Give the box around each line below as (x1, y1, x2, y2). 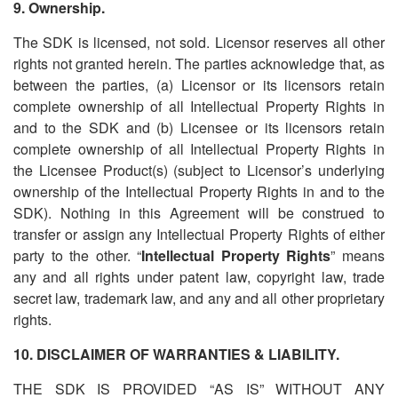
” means (330, 245, 386, 266)
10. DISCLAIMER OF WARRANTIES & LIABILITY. (13, 344, 339, 364)
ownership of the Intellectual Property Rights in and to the (13, 181, 385, 202)
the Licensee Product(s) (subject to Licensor (13, 160, 302, 180)
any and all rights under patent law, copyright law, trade (13, 267, 385, 287)
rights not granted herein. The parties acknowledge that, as (13, 53, 385, 74)
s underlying (305, 160, 386, 180)
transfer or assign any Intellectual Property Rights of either (13, 224, 385, 244)
